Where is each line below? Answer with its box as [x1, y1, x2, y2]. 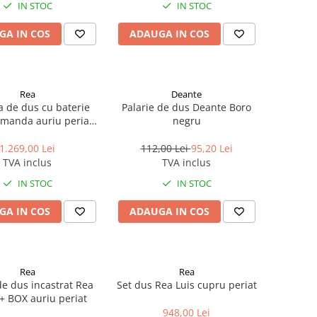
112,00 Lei [140, 142, 191, 155]
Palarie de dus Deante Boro [122, 100, 251, 114]
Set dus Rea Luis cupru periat [116, 278, 257, 292]
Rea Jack [8, 127, 47, 141]
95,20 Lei [190, 142, 233, 155]
